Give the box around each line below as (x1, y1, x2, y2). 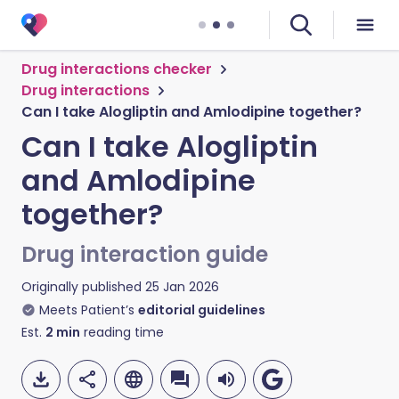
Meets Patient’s (39, 301, 134, 319)
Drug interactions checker (21, 59, 212, 79)
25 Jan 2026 (145, 278, 219, 296)
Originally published (21, 278, 142, 296)
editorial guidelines (138, 301, 265, 319)
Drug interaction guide (21, 240, 268, 269)
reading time (80, 323, 164, 341)
